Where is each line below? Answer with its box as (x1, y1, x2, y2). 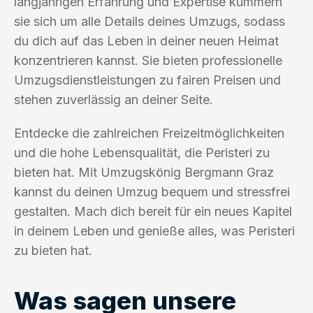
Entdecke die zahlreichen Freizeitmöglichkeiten (14, 125, 284, 140)
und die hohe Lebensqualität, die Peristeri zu (14, 145, 270, 160)
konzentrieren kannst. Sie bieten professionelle (14, 52, 282, 68)
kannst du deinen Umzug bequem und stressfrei (14, 184, 290, 199)
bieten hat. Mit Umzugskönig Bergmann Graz (14, 164, 274, 180)
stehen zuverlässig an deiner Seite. (14, 92, 213, 107)
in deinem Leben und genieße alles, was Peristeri (14, 223, 295, 238)
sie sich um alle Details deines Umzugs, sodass (14, 13, 285, 29)
